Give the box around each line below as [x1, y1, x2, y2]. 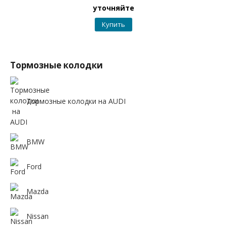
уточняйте [93, 3, 134, 13]
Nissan [26, 211, 49, 221]
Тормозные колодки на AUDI [26, 96, 126, 106]
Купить [102, 20, 125, 29]
